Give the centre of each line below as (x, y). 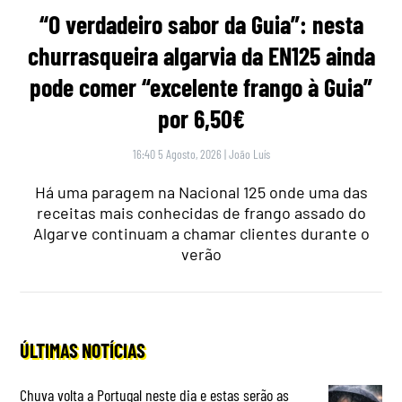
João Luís (249, 153)
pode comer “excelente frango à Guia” (201, 87)
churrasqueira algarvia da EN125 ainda (201, 55)
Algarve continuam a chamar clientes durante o (201, 233)
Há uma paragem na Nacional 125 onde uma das (201, 192)
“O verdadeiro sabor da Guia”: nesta (201, 24)
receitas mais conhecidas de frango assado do (201, 212)
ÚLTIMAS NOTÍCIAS (83, 350)
